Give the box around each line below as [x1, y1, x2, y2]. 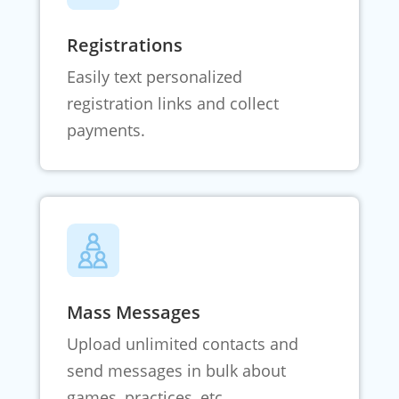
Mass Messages [66, 300, 200, 325]
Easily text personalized [66, 66, 242, 88]
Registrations [66, 33, 183, 58]
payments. [66, 119, 145, 142]
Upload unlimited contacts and [66, 333, 298, 355]
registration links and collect [66, 93, 279, 115]
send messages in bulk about [66, 360, 286, 382]
